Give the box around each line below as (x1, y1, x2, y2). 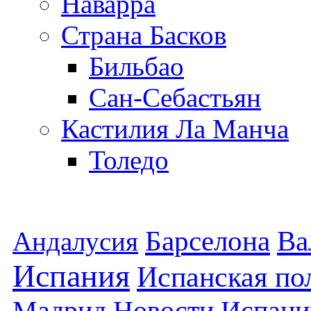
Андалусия (12, 226, 138, 256)
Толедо (89, 144, 169, 175)
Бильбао (89, 51, 184, 81)
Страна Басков (61, 19, 226, 50)
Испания (12, 258, 130, 294)
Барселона (145, 225, 270, 257)
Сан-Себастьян (89, 82, 261, 112)
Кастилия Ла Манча (61, 113, 289, 144)
